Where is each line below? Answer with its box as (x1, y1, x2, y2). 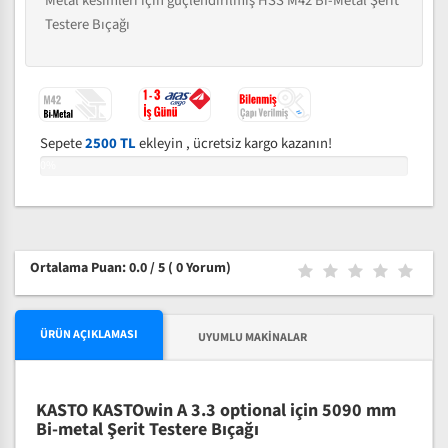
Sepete (40, 133, 85, 154)
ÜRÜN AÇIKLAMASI (40, 326, 138, 343)
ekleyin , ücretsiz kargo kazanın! (136, 133, 332, 154)
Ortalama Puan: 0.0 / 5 (30, 258, 168, 278)
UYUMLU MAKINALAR (198, 329, 307, 346)
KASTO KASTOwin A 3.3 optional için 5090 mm (36, 398, 396, 423)
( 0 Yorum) (168, 258, 231, 278)
